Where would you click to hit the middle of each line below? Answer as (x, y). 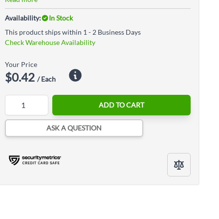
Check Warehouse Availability (50, 42)
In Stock (61, 18)
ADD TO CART (121, 105)
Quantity (18, 99)
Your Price (21, 64)
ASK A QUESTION (74, 128)
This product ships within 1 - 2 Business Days (73, 32)
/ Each (46, 79)
